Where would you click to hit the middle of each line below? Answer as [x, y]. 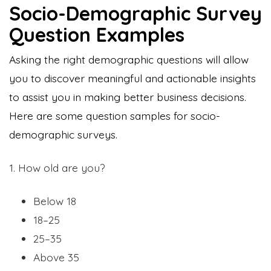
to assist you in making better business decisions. [128, 96]
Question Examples [102, 34]
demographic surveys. [65, 134]
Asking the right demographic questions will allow [129, 59]
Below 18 [55, 201]
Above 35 [58, 257]
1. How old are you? [59, 167]
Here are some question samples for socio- [115, 115]
